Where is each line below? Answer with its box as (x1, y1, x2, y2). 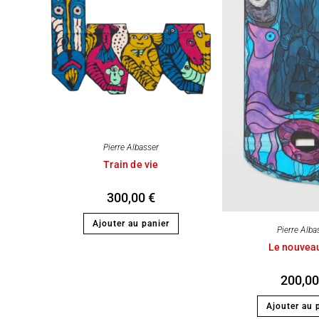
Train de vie (103, 158, 159, 170)
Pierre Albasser (103, 142, 159, 152)
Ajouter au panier (93, 218, 169, 229)
